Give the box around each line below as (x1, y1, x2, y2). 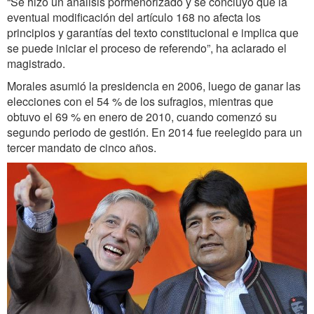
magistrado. (7, 55, 65, 71)
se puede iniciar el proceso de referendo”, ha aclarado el (7, 39, 287, 56)
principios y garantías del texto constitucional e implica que (7, 24, 299, 41)
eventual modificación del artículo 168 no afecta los (7, 8, 261, 25)
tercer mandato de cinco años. (7, 139, 156, 156)
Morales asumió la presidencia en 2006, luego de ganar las (7, 77, 301, 94)
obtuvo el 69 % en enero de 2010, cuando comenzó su (7, 108, 277, 125)
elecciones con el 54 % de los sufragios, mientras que (7, 93, 273, 109)
